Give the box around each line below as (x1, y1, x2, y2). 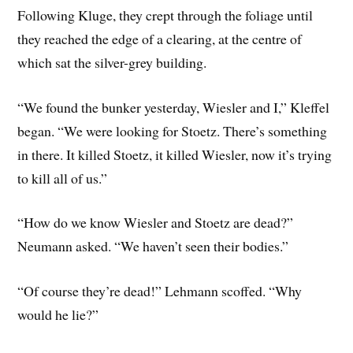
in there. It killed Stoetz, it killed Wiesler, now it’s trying (17, 144, 333, 164)
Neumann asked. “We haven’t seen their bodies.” (17, 236, 289, 256)
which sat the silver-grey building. (17, 52, 207, 72)
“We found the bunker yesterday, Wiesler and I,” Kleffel (17, 97, 330, 117)
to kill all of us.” (17, 168, 108, 188)
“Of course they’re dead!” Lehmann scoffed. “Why (17, 281, 303, 301)
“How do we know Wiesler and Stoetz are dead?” (17, 213, 294, 232)
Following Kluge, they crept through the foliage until (17, 5, 314, 24)
